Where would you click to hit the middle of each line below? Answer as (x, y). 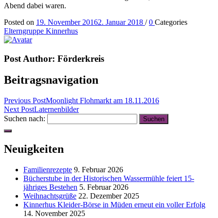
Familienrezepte (48, 170)
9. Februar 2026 (99, 170)
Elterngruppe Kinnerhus (41, 31)
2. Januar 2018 (120, 22)
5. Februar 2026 (104, 187)
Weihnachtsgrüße (50, 196)
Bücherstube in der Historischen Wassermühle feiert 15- (109, 179)
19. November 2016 (67, 22)
